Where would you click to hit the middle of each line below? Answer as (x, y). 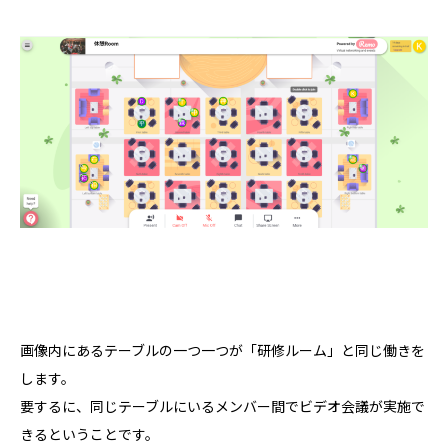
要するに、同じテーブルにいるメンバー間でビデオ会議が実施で (222, 405)
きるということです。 (89, 433)
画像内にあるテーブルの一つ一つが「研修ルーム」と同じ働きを (222, 349)
